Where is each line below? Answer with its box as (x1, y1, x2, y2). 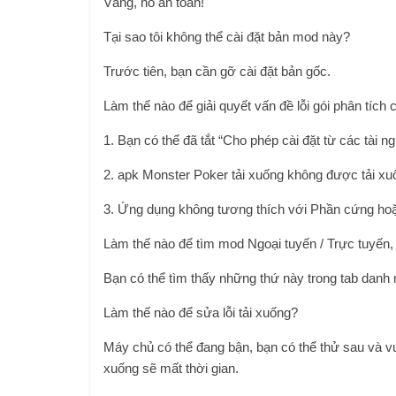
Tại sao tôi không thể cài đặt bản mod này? (103, 29, 350, 44)
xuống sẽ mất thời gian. (103, 361, 239, 376)
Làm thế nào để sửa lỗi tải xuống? (103, 305, 298, 320)
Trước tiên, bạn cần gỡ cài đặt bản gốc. (103, 64, 331, 79)
